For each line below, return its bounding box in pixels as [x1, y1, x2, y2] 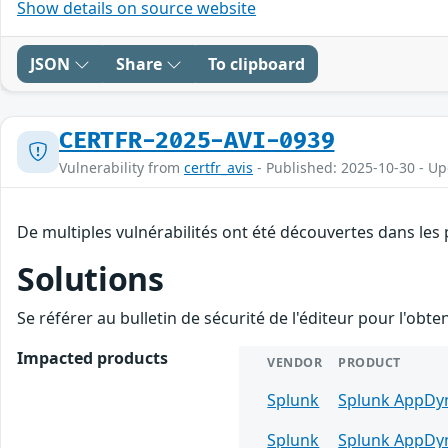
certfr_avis [184, 157, 253, 177]
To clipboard [208, 52, 305, 75]
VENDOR [267, 353, 323, 371]
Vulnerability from [59, 157, 184, 177]
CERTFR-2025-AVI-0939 [59, 126, 335, 155]
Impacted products [17, 346, 168, 369]
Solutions [17, 256, 164, 300]
